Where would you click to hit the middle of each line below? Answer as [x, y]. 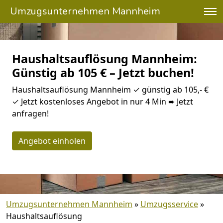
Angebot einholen [52, 141]
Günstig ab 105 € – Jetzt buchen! [103, 73]
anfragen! [30, 113]
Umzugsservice [169, 204]
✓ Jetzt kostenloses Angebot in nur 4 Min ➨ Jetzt [103, 102]
